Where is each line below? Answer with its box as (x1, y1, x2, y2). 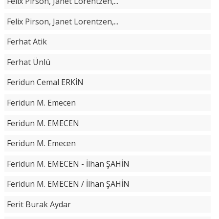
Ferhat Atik (6, 36, 47, 47)
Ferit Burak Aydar (6, 199, 71, 210)
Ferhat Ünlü (6, 56, 50, 67)
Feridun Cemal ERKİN (6, 77, 84, 88)
